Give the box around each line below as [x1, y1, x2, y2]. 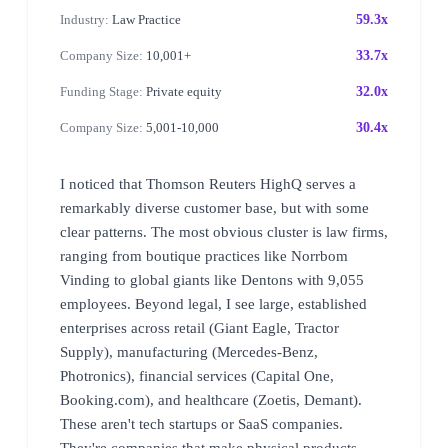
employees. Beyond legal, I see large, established [60, 295, 367, 312]
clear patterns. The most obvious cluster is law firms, [60, 223, 388, 240]
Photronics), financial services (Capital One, [60, 367, 334, 384]
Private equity [143, 83, 222, 99]
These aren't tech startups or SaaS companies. [60, 415, 343, 432]
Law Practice [109, 11, 181, 27]
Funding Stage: [60, 83, 143, 99]
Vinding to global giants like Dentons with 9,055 [60, 271, 364, 288]
